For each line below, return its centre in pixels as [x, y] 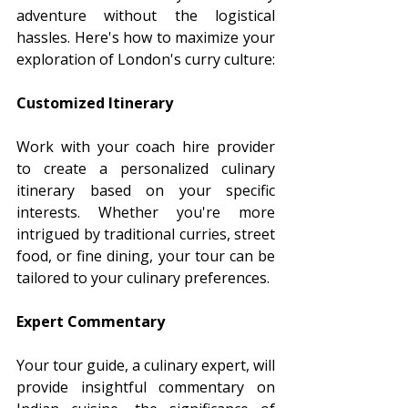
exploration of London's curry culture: [146, 59]
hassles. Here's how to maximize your [146, 37]
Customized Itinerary [95, 102]
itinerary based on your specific [146, 190]
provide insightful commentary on [146, 387]
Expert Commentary [91, 321]
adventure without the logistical [146, 15]
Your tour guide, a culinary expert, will [146, 365]
